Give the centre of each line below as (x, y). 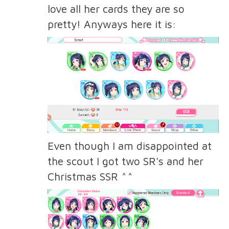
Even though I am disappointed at (129, 146)
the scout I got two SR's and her (125, 161)
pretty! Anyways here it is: (112, 24)
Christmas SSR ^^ (90, 177)
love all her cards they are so (116, 8)
